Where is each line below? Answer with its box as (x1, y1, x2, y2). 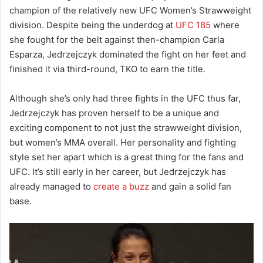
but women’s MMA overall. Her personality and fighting (9, 136, 236, 148)
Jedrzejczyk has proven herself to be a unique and (9, 107, 219, 119)
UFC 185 (176, 19, 211, 31)
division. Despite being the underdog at (9, 19, 176, 31)
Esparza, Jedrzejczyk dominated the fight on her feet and (9, 48, 246, 60)
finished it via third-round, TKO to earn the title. (9, 63, 205, 75)
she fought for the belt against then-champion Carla (9, 33, 224, 45)
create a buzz (93, 180, 149, 192)
